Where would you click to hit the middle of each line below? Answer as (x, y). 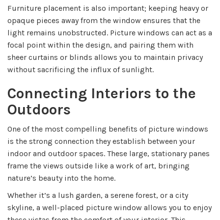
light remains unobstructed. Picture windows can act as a (110, 32)
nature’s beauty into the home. (61, 178)
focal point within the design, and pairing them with (100, 45)
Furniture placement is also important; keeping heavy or (108, 8)
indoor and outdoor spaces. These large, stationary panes (109, 153)
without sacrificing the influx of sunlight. (81, 69)
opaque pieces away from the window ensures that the (104, 20)
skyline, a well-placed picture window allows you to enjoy (110, 207)
